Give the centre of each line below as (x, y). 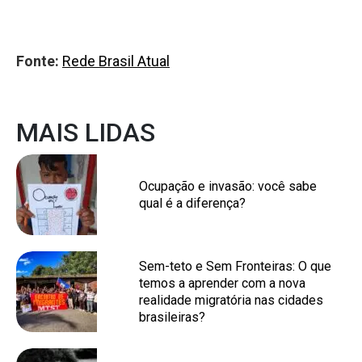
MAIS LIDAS (86, 133)
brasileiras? (172, 318)
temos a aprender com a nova (222, 284)
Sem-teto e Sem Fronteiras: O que (235, 267)
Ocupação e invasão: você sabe (228, 187)
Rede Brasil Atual (116, 61)
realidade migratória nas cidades (231, 301)
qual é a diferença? (192, 204)
